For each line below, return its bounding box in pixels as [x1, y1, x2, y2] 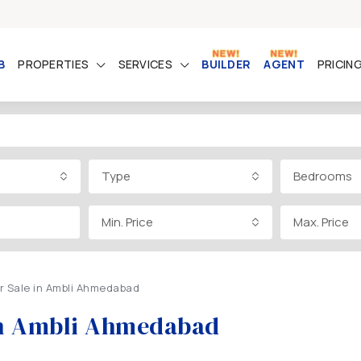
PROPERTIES [18, 56, 89, 72]
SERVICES [118, 56, 172, 72]
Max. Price [293, 214, 349, 230]
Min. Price [102, 214, 153, 230]
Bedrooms [293, 168, 352, 185]
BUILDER [201, 56, 251, 72]
